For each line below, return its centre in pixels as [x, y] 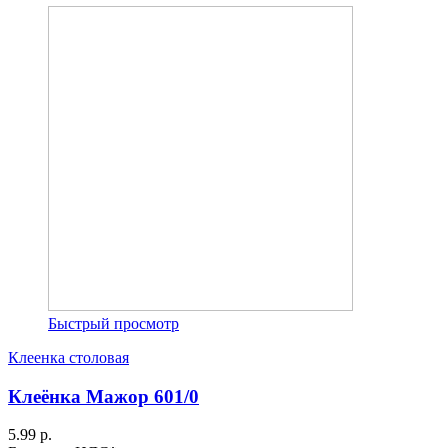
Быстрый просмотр [113, 323]
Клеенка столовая [68, 357]
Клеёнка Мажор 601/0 [103, 396]
